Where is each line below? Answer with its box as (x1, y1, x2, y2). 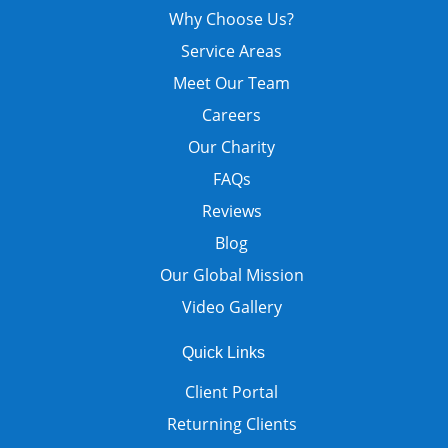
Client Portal (185, 380, 279, 403)
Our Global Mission (159, 263, 304, 286)
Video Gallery (181, 295, 282, 318)
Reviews (201, 199, 262, 222)
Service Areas (181, 39, 283, 62)
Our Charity (188, 135, 276, 158)
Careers (202, 103, 262, 126)
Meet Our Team (173, 71, 291, 94)
